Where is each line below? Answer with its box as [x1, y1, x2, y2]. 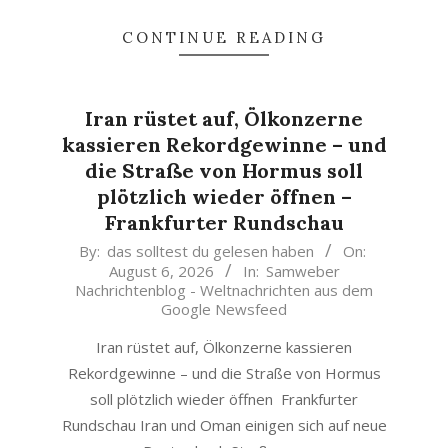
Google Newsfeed [161, 299, 287, 319]
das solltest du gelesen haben [107, 241, 314, 261]
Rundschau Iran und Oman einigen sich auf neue [61, 415, 387, 435]
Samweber [265, 261, 340, 281]
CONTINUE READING [122, 28, 326, 47]
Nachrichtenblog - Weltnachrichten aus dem [75, 280, 373, 300]
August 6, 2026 [108, 261, 214, 281]
